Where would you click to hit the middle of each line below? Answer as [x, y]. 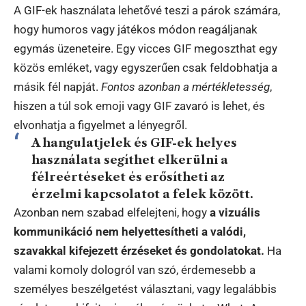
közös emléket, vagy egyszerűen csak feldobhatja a [145, 67]
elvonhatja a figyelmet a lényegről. [100, 125]
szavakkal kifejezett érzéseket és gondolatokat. [139, 250]
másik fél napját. [57, 86]
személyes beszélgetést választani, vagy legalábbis [145, 289]
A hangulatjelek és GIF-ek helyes [134, 142]
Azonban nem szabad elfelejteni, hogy [112, 212]
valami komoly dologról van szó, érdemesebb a [135, 269]
